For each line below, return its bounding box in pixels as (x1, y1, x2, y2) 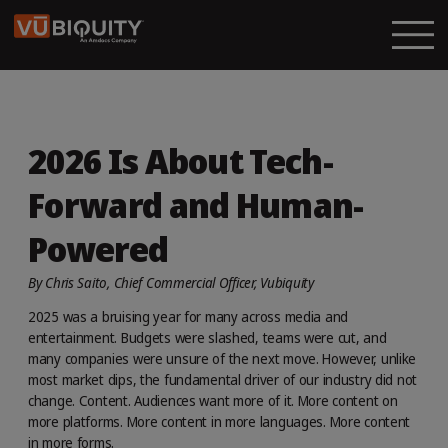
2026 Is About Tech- (28, 141, 334, 182)
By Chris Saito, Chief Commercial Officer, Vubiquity (28, 274, 314, 291)
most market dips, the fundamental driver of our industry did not (28, 370, 418, 388)
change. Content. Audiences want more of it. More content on (28, 391, 398, 409)
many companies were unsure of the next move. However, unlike (28, 349, 417, 367)
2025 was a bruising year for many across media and (28, 307, 349, 325)
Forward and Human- (28, 185, 364, 226)
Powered (28, 229, 169, 270)
